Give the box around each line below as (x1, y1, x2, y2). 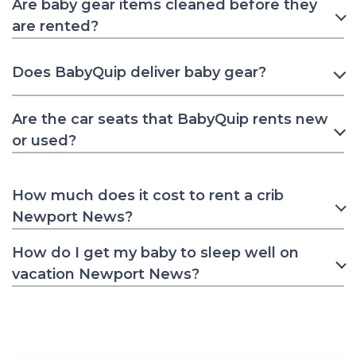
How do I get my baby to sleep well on (12, 243, 299, 261)
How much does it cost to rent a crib (12, 186, 284, 204)
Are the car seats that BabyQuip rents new (12, 110, 328, 128)
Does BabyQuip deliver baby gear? (12, 64, 266, 82)
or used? (12, 131, 76, 149)
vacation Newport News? (12, 265, 199, 283)
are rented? (12, 17, 99, 35)
